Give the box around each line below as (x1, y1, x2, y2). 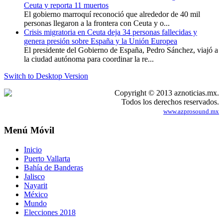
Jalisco (24, 172, 45, 181)
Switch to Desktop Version (4, 72, 88, 81)
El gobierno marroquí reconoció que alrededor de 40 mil (24, 10, 200, 19)
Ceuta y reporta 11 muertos (24, 1, 109, 10)
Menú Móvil (4, 125, 54, 136)
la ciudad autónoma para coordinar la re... (24, 55, 154, 64)
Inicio (24, 145, 42, 154)
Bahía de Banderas (24, 163, 83, 172)
